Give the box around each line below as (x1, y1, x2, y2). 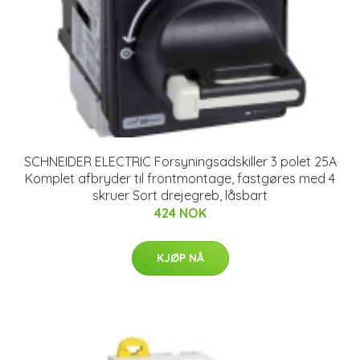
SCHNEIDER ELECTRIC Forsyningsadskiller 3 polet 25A (23, 153, 337, 170)
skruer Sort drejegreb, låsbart (92, 186, 268, 203)
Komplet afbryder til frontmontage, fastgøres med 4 (25, 170, 335, 186)
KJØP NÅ (156, 250, 204, 265)
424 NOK (153, 204, 207, 221)
